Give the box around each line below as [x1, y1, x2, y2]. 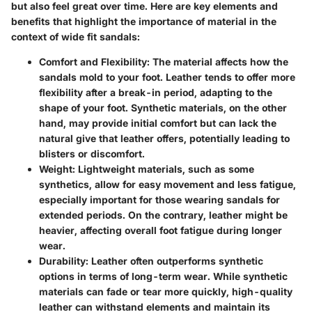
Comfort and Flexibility [39, 56, 147, 68]
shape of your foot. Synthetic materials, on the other [39, 102, 287, 114]
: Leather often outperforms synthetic [86, 255, 263, 267]
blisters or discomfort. [39, 148, 145, 160]
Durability [39, 255, 86, 267]
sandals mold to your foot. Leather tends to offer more [39, 71, 295, 84]
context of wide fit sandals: [11, 31, 140, 43]
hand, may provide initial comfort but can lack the [39, 117, 276, 130]
